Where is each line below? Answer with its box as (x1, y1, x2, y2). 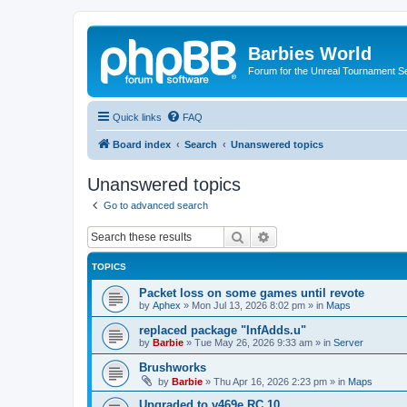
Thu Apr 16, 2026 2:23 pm (213, 376, 327, 387)
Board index (113, 138, 171, 150)
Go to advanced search (104, 199, 208, 211)
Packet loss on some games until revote (139, 286, 364, 300)
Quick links (113, 111, 162, 123)
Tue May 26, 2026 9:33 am (194, 337, 313, 348)
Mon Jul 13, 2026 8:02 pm (192, 300, 305, 311)
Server (333, 337, 363, 348)
